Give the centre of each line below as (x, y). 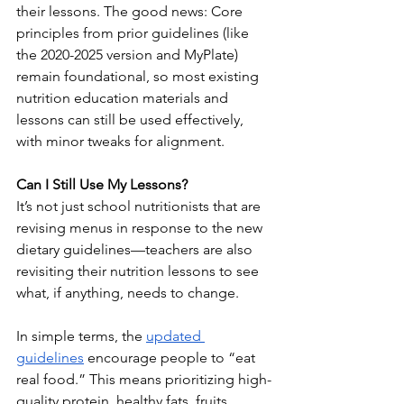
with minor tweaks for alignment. (120, 142)
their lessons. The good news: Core (131, 12)
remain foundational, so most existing (139, 77)
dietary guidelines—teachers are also (136, 250)
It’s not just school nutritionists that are (140, 207)
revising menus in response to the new (141, 228)
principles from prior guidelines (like (134, 33)
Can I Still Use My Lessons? (102, 185)
